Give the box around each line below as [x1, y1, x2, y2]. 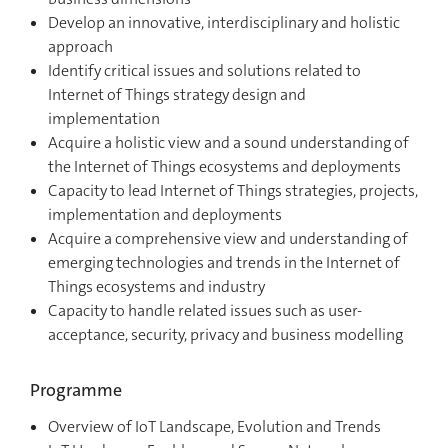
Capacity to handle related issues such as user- [48, 299, 362, 321]
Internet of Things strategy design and [48, 83, 306, 105]
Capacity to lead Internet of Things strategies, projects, [48, 179, 418, 201]
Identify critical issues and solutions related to [48, 59, 361, 81]
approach [48, 35, 113, 57]
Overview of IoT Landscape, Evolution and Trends [48, 415, 381, 437]
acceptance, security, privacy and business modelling [48, 323, 403, 345]
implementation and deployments [48, 203, 282, 225]
